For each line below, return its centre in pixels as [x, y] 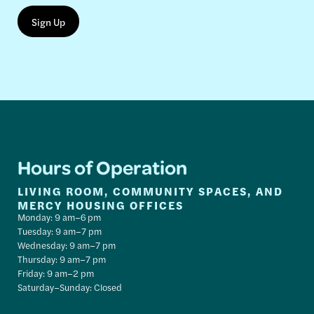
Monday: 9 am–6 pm [60, 217]
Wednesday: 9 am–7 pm [67, 245]
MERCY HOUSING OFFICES [101, 205]
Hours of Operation [103, 167]
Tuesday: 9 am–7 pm [60, 231]
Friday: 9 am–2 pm [56, 273]
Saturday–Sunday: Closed [70, 287]
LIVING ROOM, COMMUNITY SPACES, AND [151, 191]
